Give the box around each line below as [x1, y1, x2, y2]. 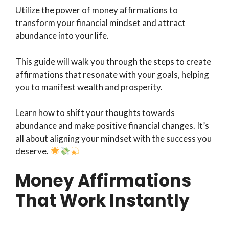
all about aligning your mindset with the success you [15, 133, 212, 144]
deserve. [15, 146, 50, 157]
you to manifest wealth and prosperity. [15, 81, 164, 93]
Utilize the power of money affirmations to [15, 5, 178, 16]
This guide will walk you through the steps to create [15, 56, 211, 67]
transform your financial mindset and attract [15, 17, 186, 29]
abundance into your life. [15, 30, 110, 41]
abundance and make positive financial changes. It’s [15, 120, 209, 131]
